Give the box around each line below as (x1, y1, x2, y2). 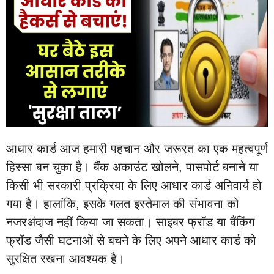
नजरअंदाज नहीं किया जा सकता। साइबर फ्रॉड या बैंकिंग (6, 215, 254, 229)
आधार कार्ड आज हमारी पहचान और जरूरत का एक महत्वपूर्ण (6, 141, 268, 155)
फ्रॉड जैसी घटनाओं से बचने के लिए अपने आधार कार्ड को (6, 233, 256, 247)
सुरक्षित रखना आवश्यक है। (6, 251, 125, 265)
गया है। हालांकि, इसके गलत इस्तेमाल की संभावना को (6, 196, 239, 210)
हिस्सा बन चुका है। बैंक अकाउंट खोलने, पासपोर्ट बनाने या (6, 160, 259, 174)
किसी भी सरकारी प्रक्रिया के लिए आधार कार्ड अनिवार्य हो (6, 178, 262, 192)
